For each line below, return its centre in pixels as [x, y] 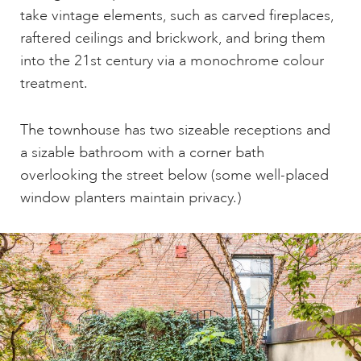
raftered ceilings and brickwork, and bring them [173, 37]
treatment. [54, 83]
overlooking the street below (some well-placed [174, 174]
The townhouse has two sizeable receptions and [175, 129]
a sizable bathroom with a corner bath [142, 152]
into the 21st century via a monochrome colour [172, 60]
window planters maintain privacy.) [131, 197]
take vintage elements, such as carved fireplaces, [177, 15]
